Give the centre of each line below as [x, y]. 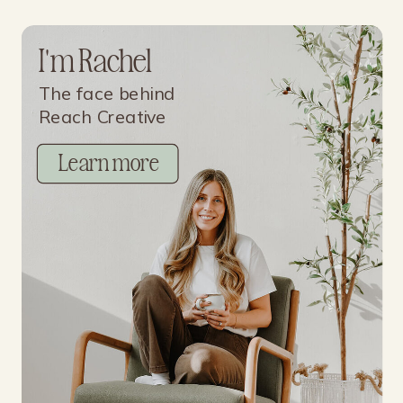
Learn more [109, 162]
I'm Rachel [96, 58]
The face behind [107, 93]
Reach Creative [103, 117]
